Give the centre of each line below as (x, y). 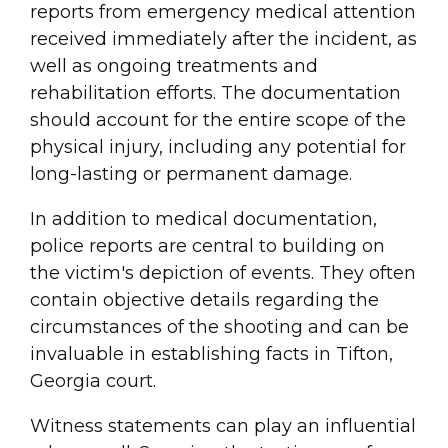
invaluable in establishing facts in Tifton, (211, 354)
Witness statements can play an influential (223, 426)
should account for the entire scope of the (218, 120)
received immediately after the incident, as (223, 39)
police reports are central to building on (207, 246)
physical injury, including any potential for (218, 147)
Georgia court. (93, 381)
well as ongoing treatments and (174, 66)
